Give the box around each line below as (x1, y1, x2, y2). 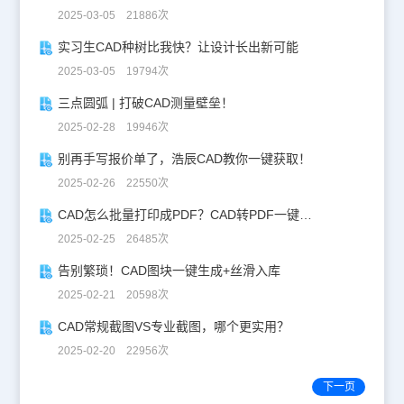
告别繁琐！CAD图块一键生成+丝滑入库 (57, 263, 280, 279)
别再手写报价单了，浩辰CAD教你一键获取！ (57, 151, 311, 167)
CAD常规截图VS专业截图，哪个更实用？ (57, 319, 289, 335)
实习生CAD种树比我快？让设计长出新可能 (57, 40, 298, 55)
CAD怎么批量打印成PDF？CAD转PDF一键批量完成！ (298, 207, 312, 223)
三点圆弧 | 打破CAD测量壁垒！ (57, 96, 234, 111)
